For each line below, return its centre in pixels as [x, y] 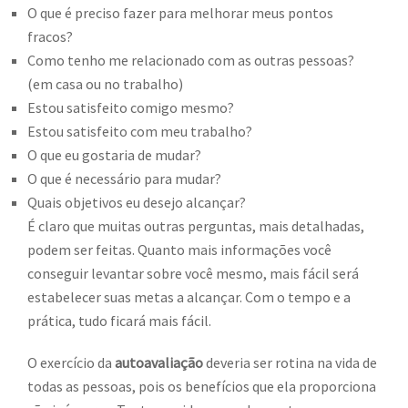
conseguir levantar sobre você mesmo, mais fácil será [193, 274]
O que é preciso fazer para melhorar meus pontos [180, 13]
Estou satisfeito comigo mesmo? [131, 108]
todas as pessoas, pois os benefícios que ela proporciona [202, 387]
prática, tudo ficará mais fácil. [119, 321]
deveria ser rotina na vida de [290, 363]
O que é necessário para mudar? [124, 179]
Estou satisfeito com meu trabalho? [140, 132]
